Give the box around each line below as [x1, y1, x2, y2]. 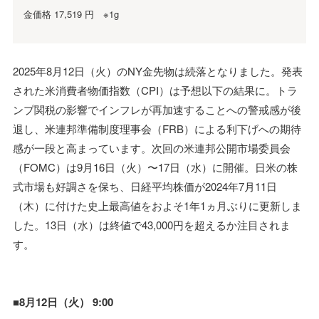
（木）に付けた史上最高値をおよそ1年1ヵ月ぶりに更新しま [13, 197, 302, 213]
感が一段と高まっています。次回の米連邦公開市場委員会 [13, 140, 291, 155]
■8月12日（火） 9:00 [13, 293, 113, 310]
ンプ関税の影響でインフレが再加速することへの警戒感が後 [13, 101, 301, 117]
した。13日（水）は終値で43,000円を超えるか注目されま [13, 216, 291, 232]
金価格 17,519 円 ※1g [23, 6, 119, 21]
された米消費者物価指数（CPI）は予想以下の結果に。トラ [13, 82, 298, 98]
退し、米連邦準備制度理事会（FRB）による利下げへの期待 [13, 120, 301, 136]
